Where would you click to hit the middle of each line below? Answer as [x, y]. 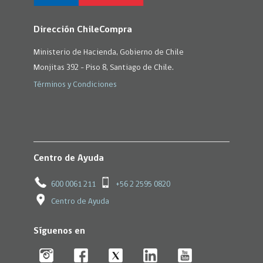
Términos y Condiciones [75, 85]
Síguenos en [59, 231]
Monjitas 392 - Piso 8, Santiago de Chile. [103, 68]
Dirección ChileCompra [82, 30]
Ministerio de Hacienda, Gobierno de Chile [108, 52]
